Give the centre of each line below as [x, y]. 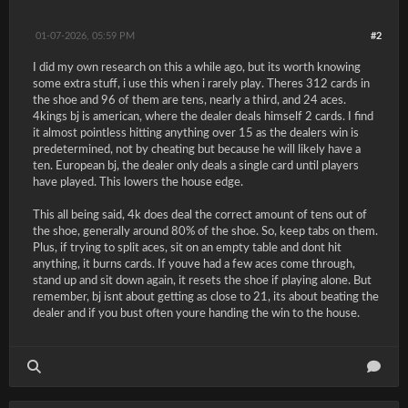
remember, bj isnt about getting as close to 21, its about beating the [206, 297]
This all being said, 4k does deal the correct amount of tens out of [200, 215]
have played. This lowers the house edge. [138, 183]
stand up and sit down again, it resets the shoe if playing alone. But [202, 281]
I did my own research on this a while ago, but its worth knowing [197, 68]
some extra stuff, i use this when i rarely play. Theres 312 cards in [201, 84]
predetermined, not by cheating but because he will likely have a [197, 150]
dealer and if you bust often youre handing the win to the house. [196, 314]
